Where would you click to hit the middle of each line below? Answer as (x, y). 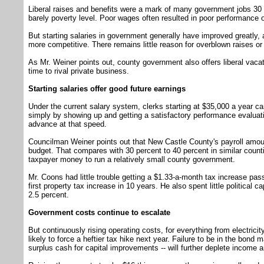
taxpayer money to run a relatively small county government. (132, 160)
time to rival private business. (79, 71)
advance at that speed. (67, 124)
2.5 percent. (49, 195)
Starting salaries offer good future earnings (107, 89)
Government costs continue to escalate (99, 213)
